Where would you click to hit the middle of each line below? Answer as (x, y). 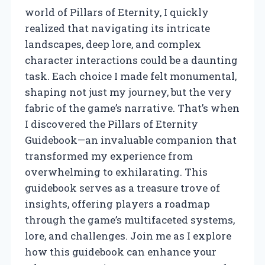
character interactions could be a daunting (131, 60)
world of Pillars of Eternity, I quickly (117, 12)
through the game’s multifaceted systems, (130, 219)
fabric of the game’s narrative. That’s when (132, 108)
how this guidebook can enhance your (121, 251)
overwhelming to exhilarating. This (116, 172)
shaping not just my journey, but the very (128, 92)
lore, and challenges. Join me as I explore (128, 235)
